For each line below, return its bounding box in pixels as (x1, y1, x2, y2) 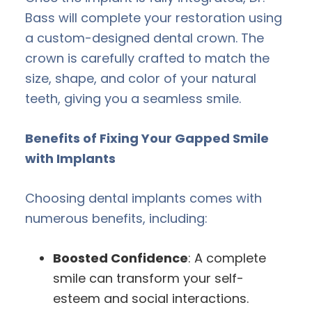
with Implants (25, 149, 116, 167)
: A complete (188, 249, 266, 267)
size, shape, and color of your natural (25, 69, 256, 87)
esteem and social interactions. (53, 289, 249, 307)
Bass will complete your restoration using (25, 8, 282, 26)
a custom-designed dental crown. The (25, 29, 264, 47)
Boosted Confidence (53, 249, 188, 267)
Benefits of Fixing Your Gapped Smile (25, 129, 269, 147)
